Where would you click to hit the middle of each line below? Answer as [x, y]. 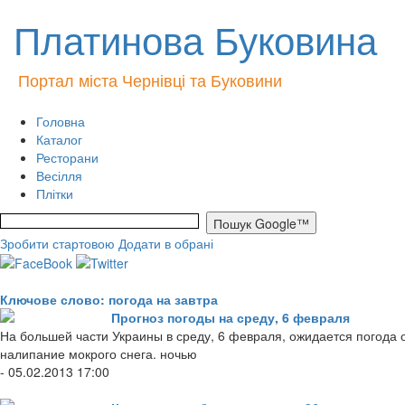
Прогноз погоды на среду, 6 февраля [231, 318]
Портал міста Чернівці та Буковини [150, 80]
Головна [61, 121]
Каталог [59, 139]
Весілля [59, 175]
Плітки [55, 193]
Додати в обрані [166, 243]
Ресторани [67, 157]
